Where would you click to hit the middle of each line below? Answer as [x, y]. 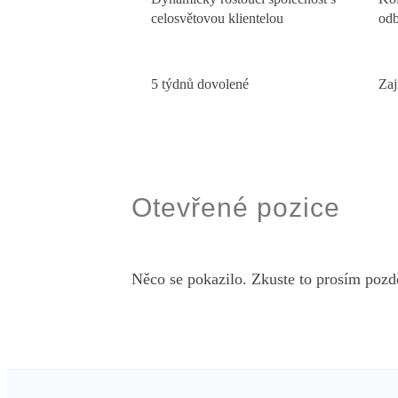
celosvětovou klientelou [218, 18]
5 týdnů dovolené [200, 84]
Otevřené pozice [235, 207]
